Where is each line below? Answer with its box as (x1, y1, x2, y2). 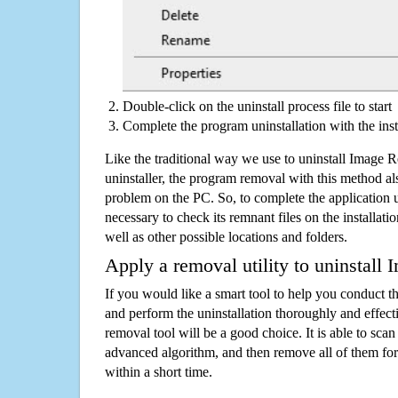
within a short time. (105, 364, 212, 380)
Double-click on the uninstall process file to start (123, 99, 392, 115)
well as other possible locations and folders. (105, 229, 347, 245)
